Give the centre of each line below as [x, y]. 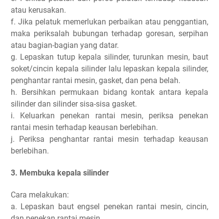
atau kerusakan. [39, 10]
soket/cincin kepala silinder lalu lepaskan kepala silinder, [109, 68]
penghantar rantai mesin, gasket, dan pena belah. [97, 80]
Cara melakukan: [41, 195]
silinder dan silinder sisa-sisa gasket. [75, 104]
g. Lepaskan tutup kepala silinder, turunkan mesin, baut [109, 57]
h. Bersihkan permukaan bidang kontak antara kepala [109, 92]
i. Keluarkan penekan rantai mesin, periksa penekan [109, 115]
